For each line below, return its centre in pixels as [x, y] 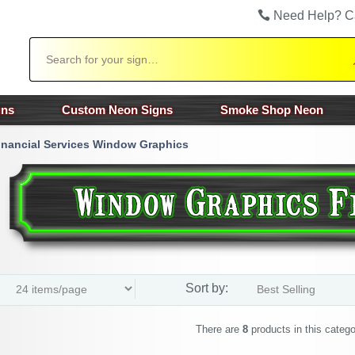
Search [46, 44]
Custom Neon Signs [117, 110]
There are [219, 329]
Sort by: [207, 288]
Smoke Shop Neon [272, 110]
